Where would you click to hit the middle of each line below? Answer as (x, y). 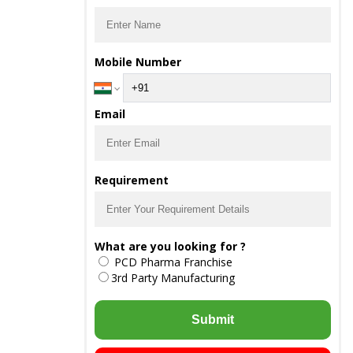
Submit (213, 320)
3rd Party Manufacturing (173, 278)
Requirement (132, 180)
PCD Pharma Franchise (172, 262)
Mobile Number (138, 62)
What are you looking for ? (170, 246)
